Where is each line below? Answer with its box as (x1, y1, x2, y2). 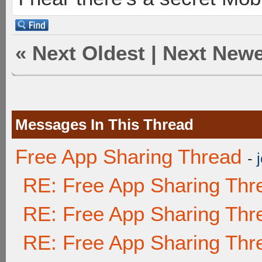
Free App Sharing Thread (15, 145, 242, 168)
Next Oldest (32, 42, 145, 64)
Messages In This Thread (15, 116, 194, 133)
